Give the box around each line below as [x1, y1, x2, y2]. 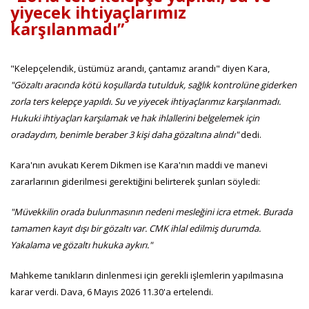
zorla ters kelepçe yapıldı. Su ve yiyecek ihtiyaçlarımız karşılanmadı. [10, 94, 281, 108]
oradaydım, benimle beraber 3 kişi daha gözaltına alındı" [10, 128, 239, 141]
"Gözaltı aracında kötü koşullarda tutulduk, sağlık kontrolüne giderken [10, 78, 297, 91]
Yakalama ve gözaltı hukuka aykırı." [10, 238, 152, 251]
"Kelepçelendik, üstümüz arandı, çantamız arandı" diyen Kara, [10, 61, 270, 74]
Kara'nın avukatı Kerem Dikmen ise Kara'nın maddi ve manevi [10, 158, 268, 171]
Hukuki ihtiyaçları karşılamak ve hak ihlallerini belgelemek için [10, 111, 259, 124]
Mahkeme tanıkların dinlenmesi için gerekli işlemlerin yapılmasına [10, 268, 283, 281]
